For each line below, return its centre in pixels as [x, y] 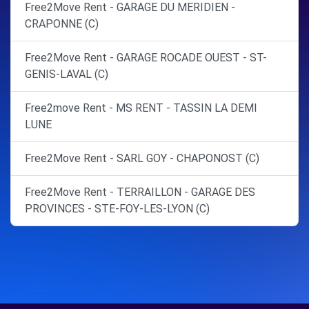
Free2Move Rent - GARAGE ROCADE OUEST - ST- [146, 58]
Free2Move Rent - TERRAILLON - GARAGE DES [140, 192]
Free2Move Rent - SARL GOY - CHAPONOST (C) [142, 159]
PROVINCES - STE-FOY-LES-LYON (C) [117, 209]
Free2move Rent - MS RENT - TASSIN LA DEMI [141, 108]
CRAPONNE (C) [62, 24]
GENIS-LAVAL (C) [67, 74]
